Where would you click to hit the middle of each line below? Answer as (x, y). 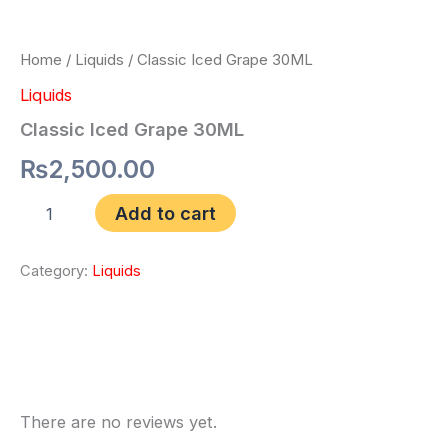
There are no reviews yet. (118, 421)
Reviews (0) (68, 369)
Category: (56, 271)
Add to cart (165, 213)
